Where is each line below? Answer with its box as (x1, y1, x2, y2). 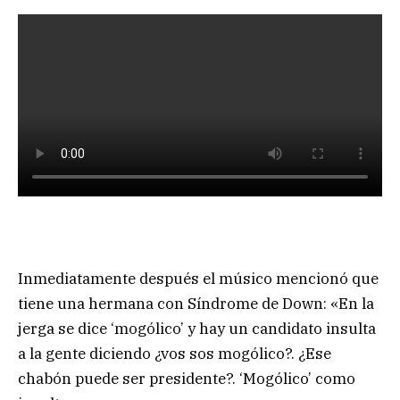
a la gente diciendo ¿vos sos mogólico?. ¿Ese (18, 344, 331, 364)
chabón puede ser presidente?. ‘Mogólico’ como (18, 369, 355, 389)
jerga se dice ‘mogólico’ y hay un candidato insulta (18, 319, 376, 339)
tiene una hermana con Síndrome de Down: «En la (18, 294, 374, 314)
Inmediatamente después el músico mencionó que (18, 269, 379, 289)
